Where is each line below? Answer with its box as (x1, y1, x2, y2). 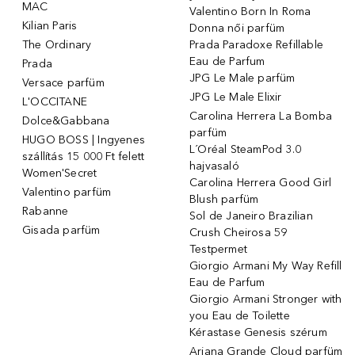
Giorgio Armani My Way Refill (189, 258, 342, 273)
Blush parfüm (189, 192, 259, 206)
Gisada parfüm (22, 223, 101, 237)
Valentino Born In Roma (189, 4, 311, 18)
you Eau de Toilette (189, 308, 290, 323)
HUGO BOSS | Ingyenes (22, 132, 145, 147)
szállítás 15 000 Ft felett (22, 149, 145, 163)
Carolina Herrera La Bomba (189, 109, 332, 123)
